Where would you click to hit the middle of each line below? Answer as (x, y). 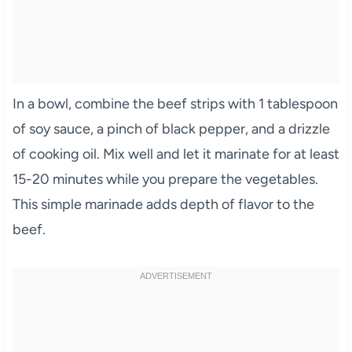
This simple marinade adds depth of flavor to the (163, 204)
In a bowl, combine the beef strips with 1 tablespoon (175, 103)
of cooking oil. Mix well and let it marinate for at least (176, 154)
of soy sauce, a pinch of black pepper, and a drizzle (171, 128)
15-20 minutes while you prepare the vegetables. (165, 179)
